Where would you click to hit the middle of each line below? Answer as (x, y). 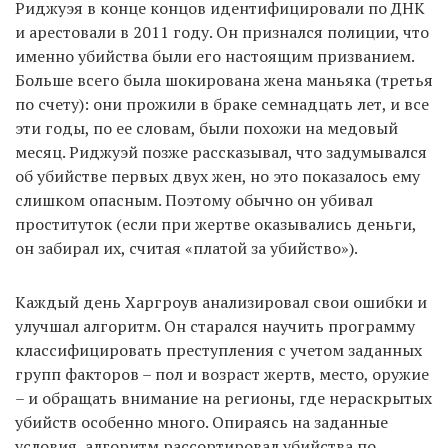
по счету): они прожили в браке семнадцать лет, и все (222, 103)
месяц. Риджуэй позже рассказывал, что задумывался (221, 151)
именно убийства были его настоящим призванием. (214, 55)
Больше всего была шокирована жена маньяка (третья (224, 79)
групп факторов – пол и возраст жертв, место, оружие (222, 373)
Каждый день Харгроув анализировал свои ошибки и (221, 301)
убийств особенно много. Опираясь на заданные (201, 421)
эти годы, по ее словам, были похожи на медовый (206, 127)
